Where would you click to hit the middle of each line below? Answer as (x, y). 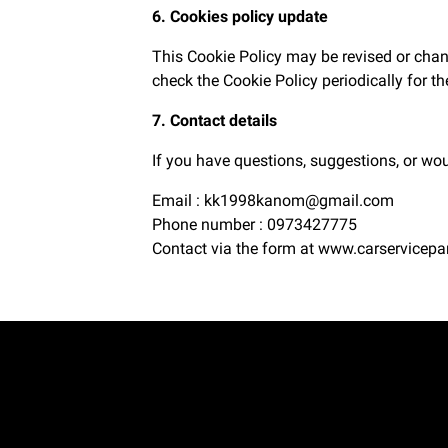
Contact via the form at (235, 248)
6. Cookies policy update (240, 16)
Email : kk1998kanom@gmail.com (273, 200)
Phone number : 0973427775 (254, 224)
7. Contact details (214, 120)
